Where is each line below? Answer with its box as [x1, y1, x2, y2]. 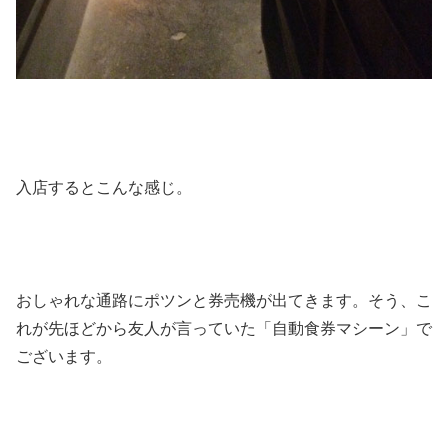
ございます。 [16, 348, 112, 366]
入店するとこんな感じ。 [16, 178, 192, 196]
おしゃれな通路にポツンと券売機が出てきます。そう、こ [16, 292, 432, 310]
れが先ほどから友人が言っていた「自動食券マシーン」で [16, 320, 432, 338]
